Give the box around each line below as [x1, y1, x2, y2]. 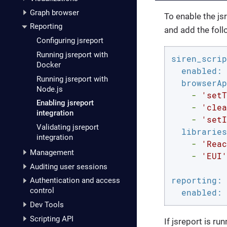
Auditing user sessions [29, 162, 107, 171]
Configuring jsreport [36, 36, 103, 46]
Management [29, 148, 74, 157]
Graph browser [29, 8, 79, 17]
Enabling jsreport [36, 98, 94, 108]
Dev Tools [29, 200, 64, 210]
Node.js [36, 84, 63, 94]
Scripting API [29, 214, 73, 223]
